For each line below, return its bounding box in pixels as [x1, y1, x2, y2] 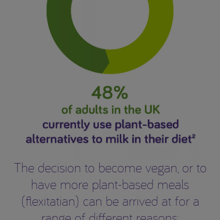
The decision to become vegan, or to [13, 158, 207, 176]
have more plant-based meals [31, 175, 189, 192]
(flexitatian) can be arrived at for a [21, 192, 199, 209]
